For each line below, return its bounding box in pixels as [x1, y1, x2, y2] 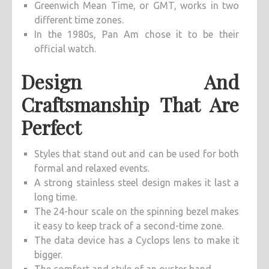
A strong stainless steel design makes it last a [34, 177, 239, 189]
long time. [34, 192, 77, 203]
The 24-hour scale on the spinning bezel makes [34, 206, 239, 217]
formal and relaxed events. [34, 163, 150, 174]
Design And [21, 68, 239, 95]
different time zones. [34, 14, 124, 26]
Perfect [21, 114, 81, 141]
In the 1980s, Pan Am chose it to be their [34, 29, 239, 40]
